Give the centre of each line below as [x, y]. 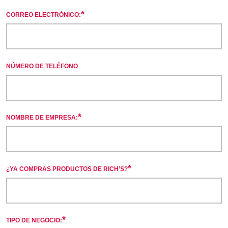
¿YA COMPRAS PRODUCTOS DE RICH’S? [67, 169]
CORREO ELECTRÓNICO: [44, 15]
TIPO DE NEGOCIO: [34, 220]
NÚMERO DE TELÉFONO [42, 66]
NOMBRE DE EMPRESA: [42, 117]
